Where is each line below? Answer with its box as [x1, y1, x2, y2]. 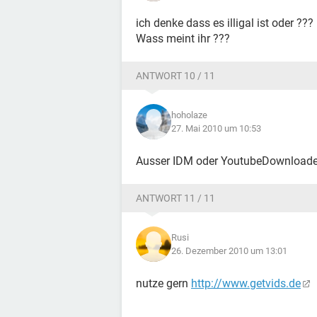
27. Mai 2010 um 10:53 [171, 123, 261, 134]
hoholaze [171, 110, 207, 120]
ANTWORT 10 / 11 [136, 70, 215, 81]
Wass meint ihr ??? [136, 32, 230, 45]
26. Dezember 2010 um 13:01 [171, 246, 287, 256]
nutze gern [136, 277, 191, 290]
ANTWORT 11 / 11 [136, 192, 215, 204]
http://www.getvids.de [191, 277, 301, 290]
